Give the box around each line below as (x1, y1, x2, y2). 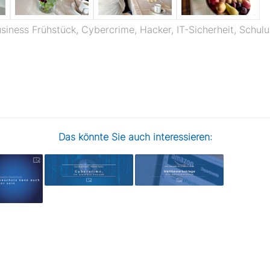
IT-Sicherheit (177, 24, 234, 36)
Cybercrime (81, 24, 134, 36)
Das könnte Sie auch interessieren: (58, 130, 212, 143)
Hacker (140, 24, 171, 36)
